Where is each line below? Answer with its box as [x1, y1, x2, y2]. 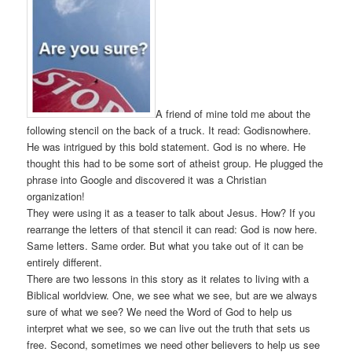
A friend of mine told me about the [156, 105, 311, 121]
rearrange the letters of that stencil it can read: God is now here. [27, 221, 318, 236]
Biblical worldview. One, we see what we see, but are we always [27, 287, 318, 302]
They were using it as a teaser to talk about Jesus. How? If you [27, 204, 316, 220]
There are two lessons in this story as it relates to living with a [27, 270, 310, 286]
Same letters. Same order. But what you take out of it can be [27, 237, 304, 253]
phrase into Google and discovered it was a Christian [27, 171, 267, 187]
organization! [27, 188, 86, 203]
